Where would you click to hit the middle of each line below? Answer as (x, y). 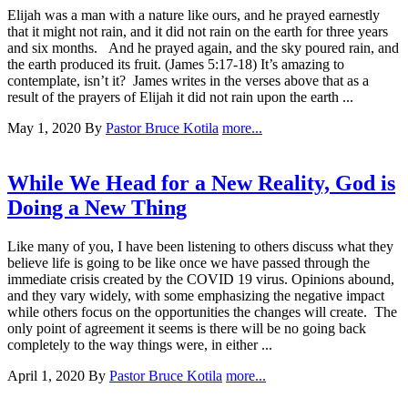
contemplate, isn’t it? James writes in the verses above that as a (188, 81)
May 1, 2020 (46, 128)
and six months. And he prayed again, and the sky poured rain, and (203, 48)
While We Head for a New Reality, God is (201, 184)
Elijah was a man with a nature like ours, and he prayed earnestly (194, 15)
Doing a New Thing (97, 208)
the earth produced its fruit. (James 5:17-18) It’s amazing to (176, 65)
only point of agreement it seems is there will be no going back (187, 329)
